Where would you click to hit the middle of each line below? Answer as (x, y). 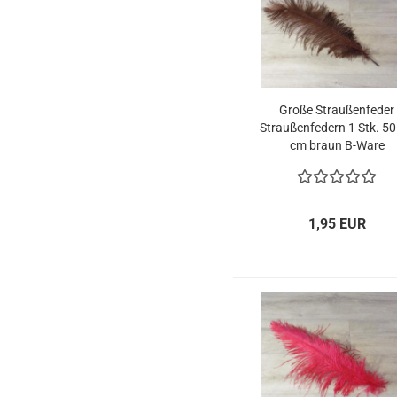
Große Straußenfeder (337, 110)
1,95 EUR (338, 224)
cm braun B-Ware (337, 145)
